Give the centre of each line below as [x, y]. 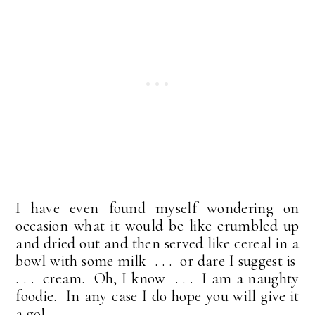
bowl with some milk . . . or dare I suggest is [157, 261]
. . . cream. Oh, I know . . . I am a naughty [157, 279]
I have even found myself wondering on [157, 208]
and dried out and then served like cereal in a [157, 244]
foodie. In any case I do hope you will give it [157, 296]
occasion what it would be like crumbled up [157, 226]
